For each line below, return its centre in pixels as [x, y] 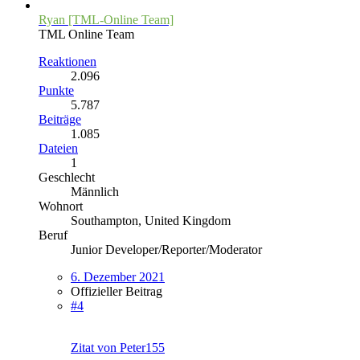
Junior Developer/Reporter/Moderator [166, 249]
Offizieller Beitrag [117, 291]
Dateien [58, 148]
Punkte [56, 90]
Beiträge [60, 119]
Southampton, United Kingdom [151, 220]
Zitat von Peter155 [118, 347]
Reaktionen [67, 61]
